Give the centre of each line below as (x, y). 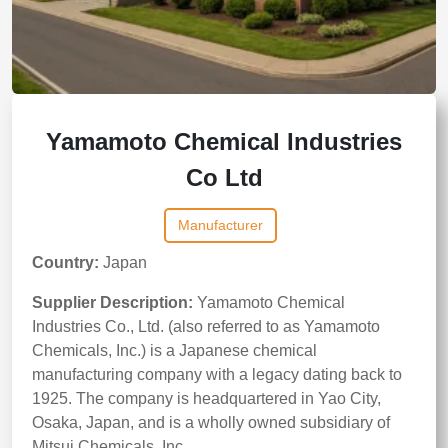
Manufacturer (220, 225)
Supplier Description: (112, 302)
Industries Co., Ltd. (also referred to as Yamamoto (206, 326)
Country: (65, 262)
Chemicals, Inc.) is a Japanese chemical (174, 350)
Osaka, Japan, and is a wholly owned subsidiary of (211, 422)
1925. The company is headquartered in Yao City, (206, 398)
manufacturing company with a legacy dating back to (217, 374)
